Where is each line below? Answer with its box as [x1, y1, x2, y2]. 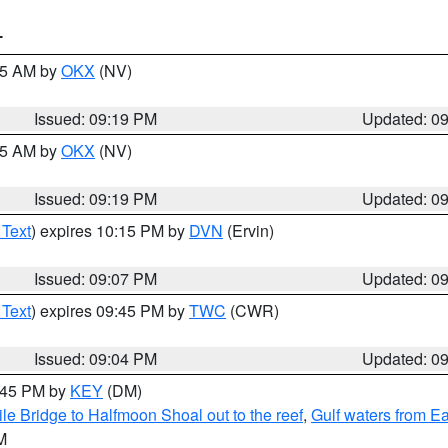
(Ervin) [223, 219, 274, 242]
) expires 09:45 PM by [31, 299, 189, 322]
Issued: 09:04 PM [34, 347, 158, 370]
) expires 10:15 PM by [31, 219, 189, 242]
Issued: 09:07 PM [34, 267, 158, 290]
